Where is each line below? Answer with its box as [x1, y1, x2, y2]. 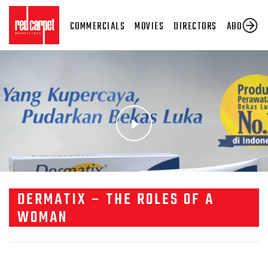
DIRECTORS [173, 19, 217, 35]
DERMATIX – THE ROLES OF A [17, 188, 214, 212]
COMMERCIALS [69, 19, 126, 35]
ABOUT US [226, 19, 266, 35]
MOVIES [135, 19, 165, 35]
